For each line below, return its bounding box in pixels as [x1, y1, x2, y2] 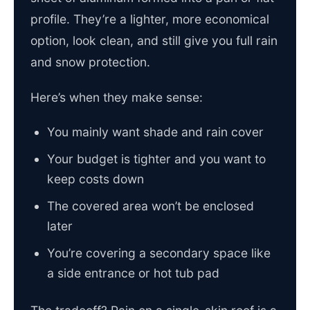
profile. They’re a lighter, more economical [30, 12, 269, 27]
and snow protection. [30, 55, 150, 70]
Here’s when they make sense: [30, 90, 203, 105]
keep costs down [47, 172, 144, 187]
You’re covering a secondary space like [47, 246, 271, 261]
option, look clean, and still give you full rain [30, 33, 277, 48]
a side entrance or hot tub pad [47, 266, 219, 281]
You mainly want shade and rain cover [47, 125, 264, 140]
